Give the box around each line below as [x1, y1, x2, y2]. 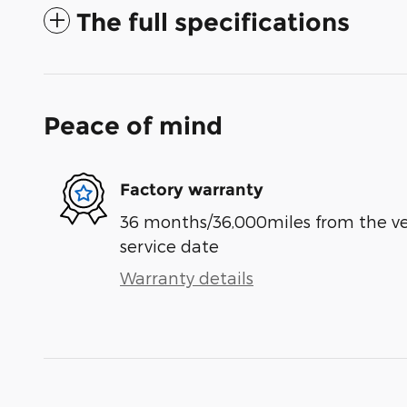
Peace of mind [44, 111, 223, 142]
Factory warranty [120, 179, 263, 200]
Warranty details [120, 268, 253, 288]
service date [120, 236, 219, 256]
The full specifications [76, 7, 350, 38]
